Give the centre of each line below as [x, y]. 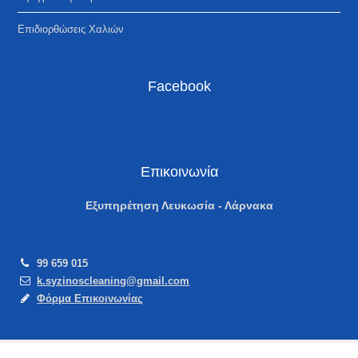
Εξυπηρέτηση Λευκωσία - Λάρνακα [179, 206]
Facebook [179, 87]
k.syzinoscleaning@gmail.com [113, 281]
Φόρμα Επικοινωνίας [90, 299]
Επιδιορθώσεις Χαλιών [71, 30]
